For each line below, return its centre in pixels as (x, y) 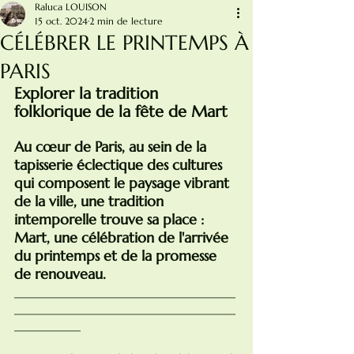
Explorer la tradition (88, 94)
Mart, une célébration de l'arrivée (123, 237)
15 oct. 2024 (61, 21)
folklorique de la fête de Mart (121, 112)
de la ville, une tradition (91, 201)
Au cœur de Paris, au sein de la (112, 147)
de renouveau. (60, 274)
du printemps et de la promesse (117, 256)
